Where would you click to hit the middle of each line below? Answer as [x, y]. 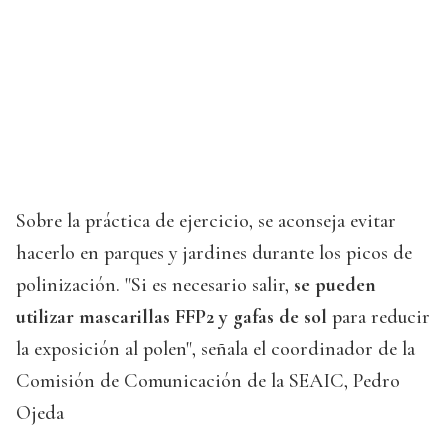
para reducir [381, 317]
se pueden [335, 285]
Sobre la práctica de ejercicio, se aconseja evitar [206, 221]
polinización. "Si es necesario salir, [155, 285]
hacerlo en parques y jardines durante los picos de [214, 253]
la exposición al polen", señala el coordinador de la [215, 349]
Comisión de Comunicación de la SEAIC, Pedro [208, 381]
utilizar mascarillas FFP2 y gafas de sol [174, 317]
